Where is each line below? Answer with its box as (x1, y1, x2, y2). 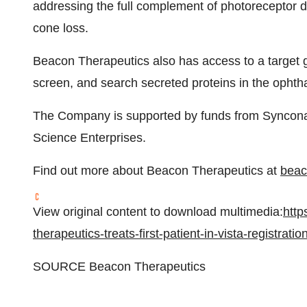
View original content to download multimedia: (33, 205, 283, 219)
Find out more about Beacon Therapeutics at (33, 164, 280, 177)
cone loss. (33, 21, 88, 35)
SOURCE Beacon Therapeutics (33, 260, 206, 273)
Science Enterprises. (33, 131, 146, 145)
